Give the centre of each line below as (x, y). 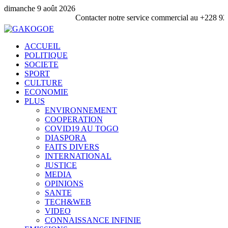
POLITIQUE (46, 55)
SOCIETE (41, 64)
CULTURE (44, 83)
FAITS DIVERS (72, 147)
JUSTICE (61, 165)
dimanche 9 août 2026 (40, 8)
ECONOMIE (46, 92)
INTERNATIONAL (78, 156)
